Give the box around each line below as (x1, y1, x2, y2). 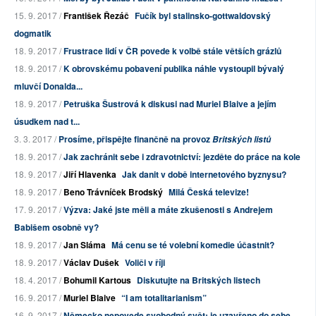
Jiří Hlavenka (63, 168, 116, 181)
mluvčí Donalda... (14, 80, 83, 93)
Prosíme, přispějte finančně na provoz (59, 133, 212, 146)
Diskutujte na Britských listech (137, 274, 260, 287)
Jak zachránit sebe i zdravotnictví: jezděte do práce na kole (63, 150, 300, 164)
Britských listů (212, 133, 271, 146)
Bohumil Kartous (63, 274, 131, 287)
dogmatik (14, 27, 51, 40)
